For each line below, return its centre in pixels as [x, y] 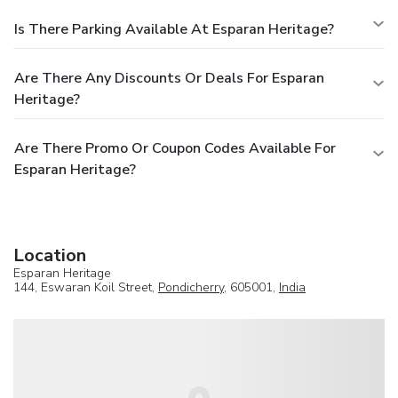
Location [50, 255]
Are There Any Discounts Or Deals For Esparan [169, 78]
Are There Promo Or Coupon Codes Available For [175, 148]
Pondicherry [191, 287]
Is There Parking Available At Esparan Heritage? [174, 29]
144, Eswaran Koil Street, [86, 287]
